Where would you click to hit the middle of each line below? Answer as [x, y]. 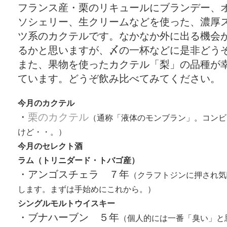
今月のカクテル [46, 103]
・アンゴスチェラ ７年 [73, 174]
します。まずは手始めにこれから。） [87, 189]
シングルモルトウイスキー [66, 203]
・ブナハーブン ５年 [68, 217]
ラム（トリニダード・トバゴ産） [79, 160]
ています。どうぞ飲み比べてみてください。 [119, 79]
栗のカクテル [58, 117]
